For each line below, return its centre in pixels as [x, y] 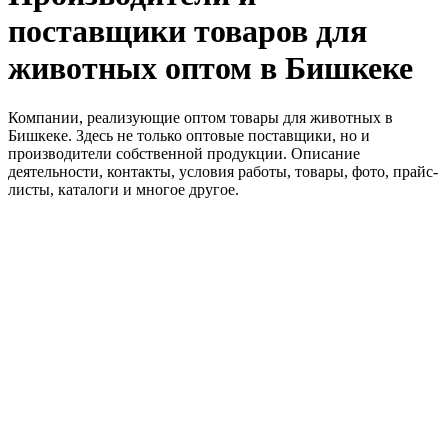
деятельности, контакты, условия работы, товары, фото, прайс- [223, 171]
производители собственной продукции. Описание [184, 153]
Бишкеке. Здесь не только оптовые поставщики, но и [189, 135]
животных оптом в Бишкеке [210, 68]
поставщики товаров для [187, 31]
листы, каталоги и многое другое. [123, 189]
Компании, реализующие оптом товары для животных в [200, 117]
